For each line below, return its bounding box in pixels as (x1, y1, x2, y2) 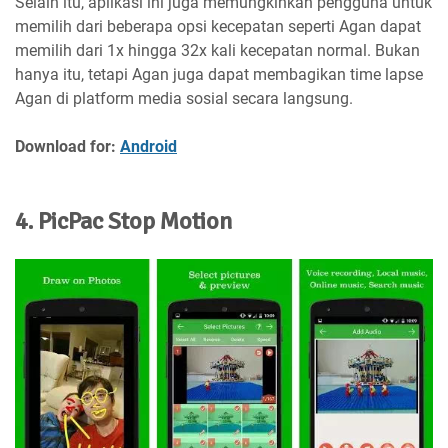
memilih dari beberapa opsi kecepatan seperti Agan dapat (15, 17, 421, 37)
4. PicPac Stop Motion (15, 206, 232, 237)
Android (120, 137, 177, 157)
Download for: (15, 137, 120, 157)
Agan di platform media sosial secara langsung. (15, 89, 353, 109)
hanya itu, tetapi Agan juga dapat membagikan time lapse (15, 65, 423, 85)
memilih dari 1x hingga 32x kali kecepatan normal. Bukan (15, 41, 420, 61)
